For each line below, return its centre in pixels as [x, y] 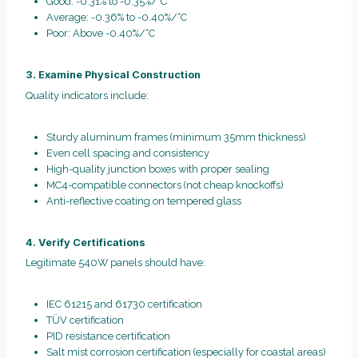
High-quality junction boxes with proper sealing [157, 169]
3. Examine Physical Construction [113, 75]
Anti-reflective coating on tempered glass [143, 201]
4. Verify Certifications [86, 242]
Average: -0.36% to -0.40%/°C [116, 18]
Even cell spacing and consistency [127, 153]
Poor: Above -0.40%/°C [100, 34]
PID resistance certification [108, 336]
